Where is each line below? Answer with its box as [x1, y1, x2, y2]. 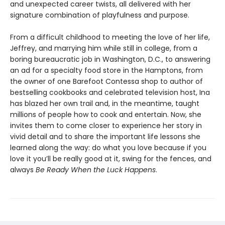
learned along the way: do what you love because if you [10, 143, 206, 153]
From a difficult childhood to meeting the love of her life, [10, 32, 210, 42]
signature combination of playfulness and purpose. [10, 10, 189, 20]
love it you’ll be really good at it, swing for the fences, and [10, 154, 211, 164]
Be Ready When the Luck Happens [36, 165, 156, 175]
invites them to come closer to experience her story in [10, 121, 202, 131]
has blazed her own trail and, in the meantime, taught [10, 98, 199, 108]
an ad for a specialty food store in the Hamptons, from [10, 65, 203, 75]
